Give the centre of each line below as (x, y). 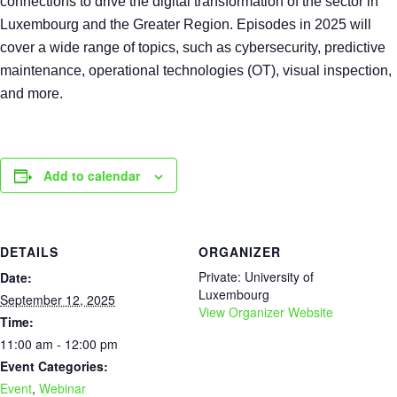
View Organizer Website (266, 312)
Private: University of (256, 276)
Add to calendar (92, 175)
